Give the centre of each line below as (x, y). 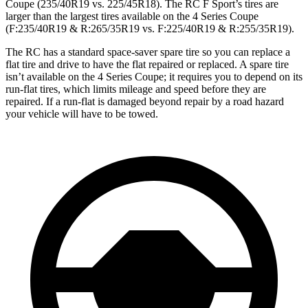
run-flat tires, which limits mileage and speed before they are (136, 89)
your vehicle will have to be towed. (82, 113)
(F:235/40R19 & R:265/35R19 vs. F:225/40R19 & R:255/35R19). (150, 28)
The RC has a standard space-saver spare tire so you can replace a (148, 52)
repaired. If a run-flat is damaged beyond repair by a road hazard (145, 101)
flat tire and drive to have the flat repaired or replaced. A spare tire (147, 64)
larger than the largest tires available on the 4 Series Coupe (132, 16)
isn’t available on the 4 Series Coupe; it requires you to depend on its (154, 76)
